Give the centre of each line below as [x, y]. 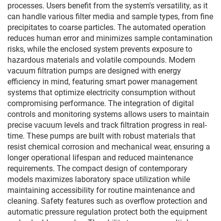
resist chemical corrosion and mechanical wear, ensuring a [109, 147]
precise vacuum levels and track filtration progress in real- [107, 125]
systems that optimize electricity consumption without [101, 92]
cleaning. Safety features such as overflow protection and [107, 201]
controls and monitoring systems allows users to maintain [108, 114]
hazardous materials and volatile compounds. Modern [101, 60]
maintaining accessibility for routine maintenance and [101, 190]
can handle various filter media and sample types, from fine [110, 17]
